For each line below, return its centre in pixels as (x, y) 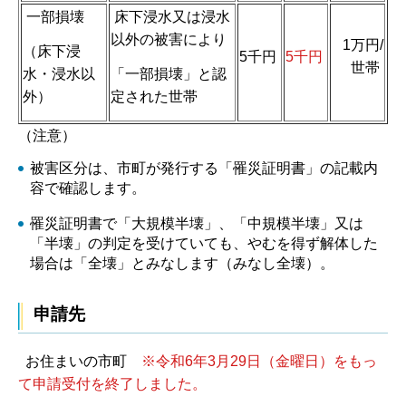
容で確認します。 (87, 188)
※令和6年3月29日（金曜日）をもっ (259, 361)
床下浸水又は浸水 (170, 17)
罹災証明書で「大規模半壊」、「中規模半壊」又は (196, 224)
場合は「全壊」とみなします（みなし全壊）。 (182, 264)
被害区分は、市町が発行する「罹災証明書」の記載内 (203, 168)
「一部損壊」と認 (169, 73)
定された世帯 (154, 96)
